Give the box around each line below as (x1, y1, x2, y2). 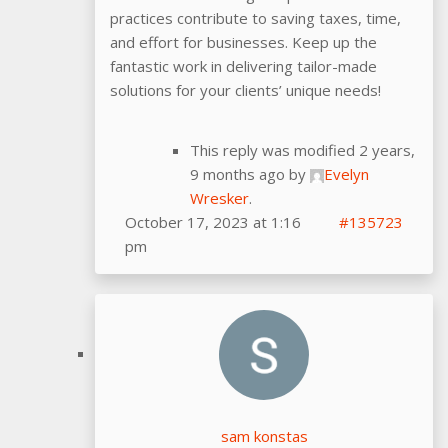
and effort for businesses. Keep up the (110, 31, 377, 52)
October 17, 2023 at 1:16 (125, 211, 301, 232)
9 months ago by (190, 163, 310, 184)
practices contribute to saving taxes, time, (110, 7, 401, 28)
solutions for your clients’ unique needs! (110, 79, 381, 100)
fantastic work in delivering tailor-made (110, 55, 377, 76)
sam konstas (220, 425, 308, 446)
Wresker (190, 187, 249, 208)
